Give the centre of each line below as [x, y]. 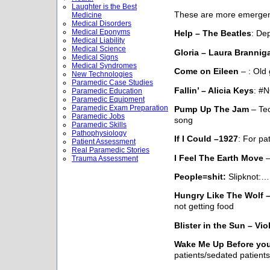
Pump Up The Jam [212, 109]
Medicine [87, 15]
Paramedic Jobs [98, 116]
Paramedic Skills [99, 125]
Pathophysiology [99, 133]
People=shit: [200, 177]
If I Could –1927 [206, 139]
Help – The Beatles [213, 34]
